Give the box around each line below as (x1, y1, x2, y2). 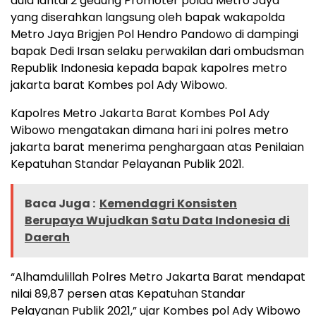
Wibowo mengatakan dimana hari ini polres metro (11, 121, 288, 138)
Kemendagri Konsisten (99, 195, 237, 212)
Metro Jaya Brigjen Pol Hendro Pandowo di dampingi (11, 25, 298, 42)
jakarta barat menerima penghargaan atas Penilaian (11, 138, 304, 155)
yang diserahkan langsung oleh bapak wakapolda (11, 8, 285, 25)
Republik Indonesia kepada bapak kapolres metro (11, 59, 287, 76)
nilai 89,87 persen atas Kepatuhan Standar (11, 285, 245, 302)
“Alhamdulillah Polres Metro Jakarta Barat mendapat (11, 268, 305, 285)
